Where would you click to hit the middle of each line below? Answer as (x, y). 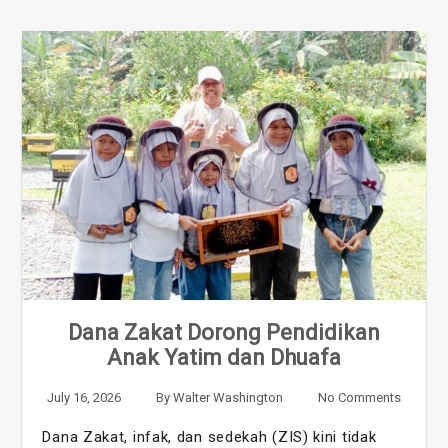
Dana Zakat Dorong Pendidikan (224, 332)
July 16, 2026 (84, 397)
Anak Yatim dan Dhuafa (224, 357)
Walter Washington (228, 397)
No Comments (359, 397)
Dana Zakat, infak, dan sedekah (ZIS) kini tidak (209, 436)
